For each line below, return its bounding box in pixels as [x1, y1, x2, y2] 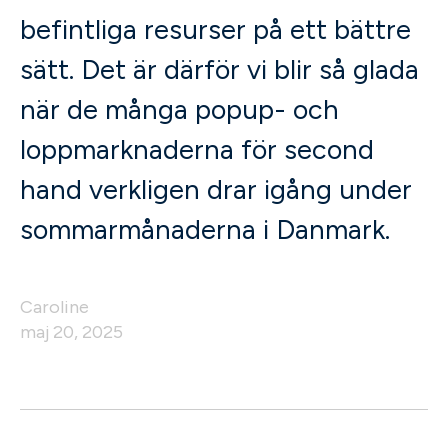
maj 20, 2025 [20, 321, 123, 343]
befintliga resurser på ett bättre [20, 13, 411, 46]
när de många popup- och [20, 93, 339, 126]
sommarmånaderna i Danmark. [20, 213, 390, 246]
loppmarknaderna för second [20, 133, 374, 166]
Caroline [20, 296, 89, 318]
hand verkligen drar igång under [20, 173, 412, 206]
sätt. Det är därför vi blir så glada [20, 53, 419, 86]
